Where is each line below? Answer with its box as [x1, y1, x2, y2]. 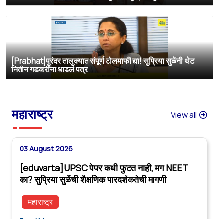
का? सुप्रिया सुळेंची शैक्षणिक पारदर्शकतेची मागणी [20, 173, 166, 185]
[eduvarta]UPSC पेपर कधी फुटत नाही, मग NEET [20, 161, 188, 174]
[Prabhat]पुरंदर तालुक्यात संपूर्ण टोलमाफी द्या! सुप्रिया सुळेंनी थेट [11, 55, 194, 66]
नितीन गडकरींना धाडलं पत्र [11, 64, 88, 75]
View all [171, 109, 199, 120]
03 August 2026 [20, 143, 73, 153]
